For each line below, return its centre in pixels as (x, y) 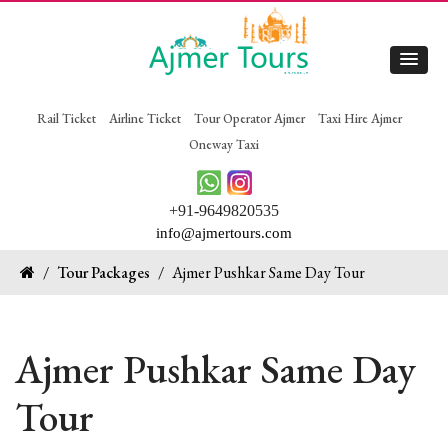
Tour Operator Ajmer (249, 118)
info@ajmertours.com (224, 232)
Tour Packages (103, 272)
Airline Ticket (144, 118)
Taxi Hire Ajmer (359, 118)
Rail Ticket (66, 118)
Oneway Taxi (224, 144)
